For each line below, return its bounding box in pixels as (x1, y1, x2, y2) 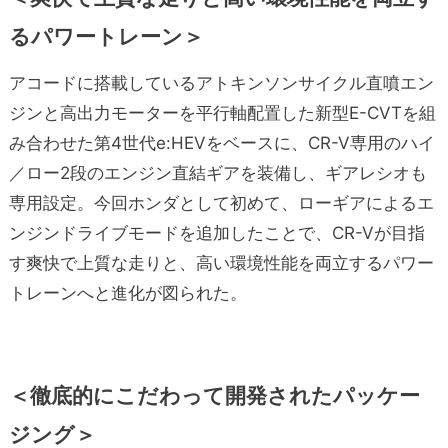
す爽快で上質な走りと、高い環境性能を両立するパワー (8, 252, 434, 273)
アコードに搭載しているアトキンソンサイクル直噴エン (8, 72, 434, 93)
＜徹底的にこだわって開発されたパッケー (8, 382, 420, 408)
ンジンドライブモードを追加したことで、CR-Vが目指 (8, 222, 425, 243)
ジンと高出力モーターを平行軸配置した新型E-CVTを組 (8, 102, 436, 123)
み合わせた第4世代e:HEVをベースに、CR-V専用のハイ (8, 132, 435, 153)
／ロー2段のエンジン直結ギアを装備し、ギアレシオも (8, 162, 427, 183)
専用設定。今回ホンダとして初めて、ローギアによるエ (8, 192, 434, 213)
